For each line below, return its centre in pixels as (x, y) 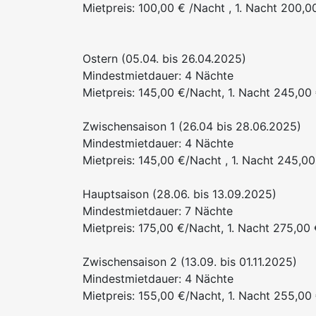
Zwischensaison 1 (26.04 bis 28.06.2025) (192, 127)
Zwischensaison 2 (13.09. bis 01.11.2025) (190, 262)
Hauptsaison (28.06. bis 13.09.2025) (180, 194)
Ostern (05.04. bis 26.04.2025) (164, 59)
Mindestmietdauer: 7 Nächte (158, 211)
